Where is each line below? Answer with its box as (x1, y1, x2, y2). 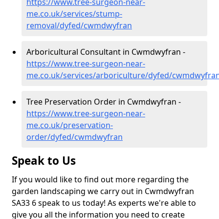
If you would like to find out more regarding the (12, 174, 189, 185)
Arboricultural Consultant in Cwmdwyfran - (26, 46, 185, 57)
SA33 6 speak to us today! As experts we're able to (12, 197, 196, 208)
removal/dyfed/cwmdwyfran (26, 20, 132, 31)
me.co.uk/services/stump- (26, 8, 122, 19)
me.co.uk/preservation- (26, 120, 113, 131)
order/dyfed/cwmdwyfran (26, 131, 123, 142)
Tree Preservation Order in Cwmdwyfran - (26, 96, 181, 107)
